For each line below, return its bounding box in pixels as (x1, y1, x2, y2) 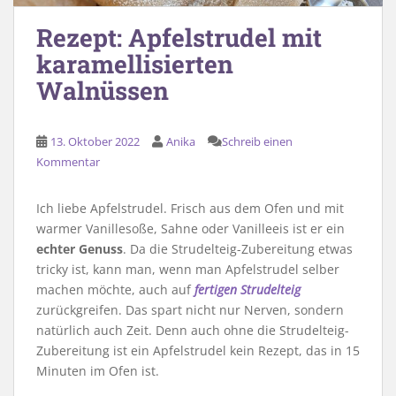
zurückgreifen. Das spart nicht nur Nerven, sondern (36, 301, 344, 319)
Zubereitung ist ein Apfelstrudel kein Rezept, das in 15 (36, 342, 360, 360)
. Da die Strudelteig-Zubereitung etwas (123, 240, 353, 258)
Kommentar (36, 154, 100, 171)
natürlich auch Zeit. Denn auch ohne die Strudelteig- (36, 322, 349, 339)
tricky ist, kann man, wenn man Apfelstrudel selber (36, 261, 339, 278)
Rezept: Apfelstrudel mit (36, 21, 322, 55)
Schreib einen (222, 133, 293, 150)
